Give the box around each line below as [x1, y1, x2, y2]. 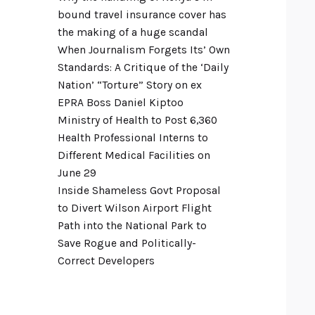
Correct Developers [58, 255, 155, 268]
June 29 [58, 167, 96, 180]
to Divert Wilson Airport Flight [58, 202, 212, 215]
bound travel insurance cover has [58, 8, 226, 22]
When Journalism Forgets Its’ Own [58, 44, 230, 57]
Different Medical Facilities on [58, 149, 210, 162]
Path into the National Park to [58, 219, 207, 233]
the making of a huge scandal [58, 26, 208, 39]
